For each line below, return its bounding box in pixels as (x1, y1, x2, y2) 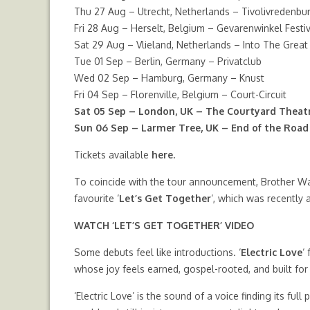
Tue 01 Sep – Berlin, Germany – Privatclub (74, 55, 262, 67)
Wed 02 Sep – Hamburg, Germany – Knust (74, 72, 264, 84)
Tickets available (74, 149, 152, 161)
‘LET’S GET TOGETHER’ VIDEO (109, 219, 257, 231)
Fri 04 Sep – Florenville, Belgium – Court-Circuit (74, 89, 286, 100)
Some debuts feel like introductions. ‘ (74, 246, 241, 258)
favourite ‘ (74, 192, 119, 204)
